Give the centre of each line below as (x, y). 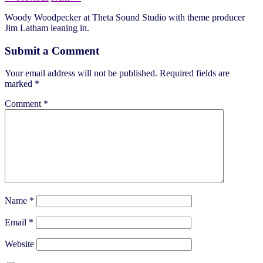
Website (19, 244)
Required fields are (195, 73)
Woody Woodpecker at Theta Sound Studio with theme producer (125, 17)
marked (20, 84)
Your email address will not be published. (81, 73)
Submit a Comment (52, 50)
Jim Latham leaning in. (47, 28)
